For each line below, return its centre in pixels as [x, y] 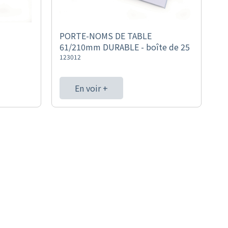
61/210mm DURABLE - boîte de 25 [124, 47]
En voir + [91, 88]
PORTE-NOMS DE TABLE [105, 35]
